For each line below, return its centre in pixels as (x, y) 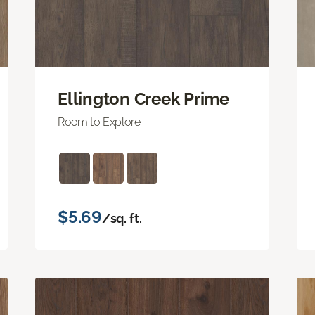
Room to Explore (99, 122)
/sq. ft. (122, 218)
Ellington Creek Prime (143, 98)
